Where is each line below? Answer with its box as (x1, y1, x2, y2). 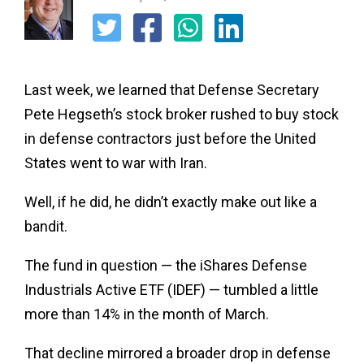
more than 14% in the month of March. (24, 305, 269, 323)
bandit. (24, 217, 67, 235)
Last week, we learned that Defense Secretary (24, 80, 319, 98)
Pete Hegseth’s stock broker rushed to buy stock (24, 105, 339, 123)
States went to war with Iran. (24, 154, 207, 171)
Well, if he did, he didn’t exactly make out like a (24, 193, 317, 210)
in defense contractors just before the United (24, 129, 316, 147)
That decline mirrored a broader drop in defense (24, 344, 331, 362)
